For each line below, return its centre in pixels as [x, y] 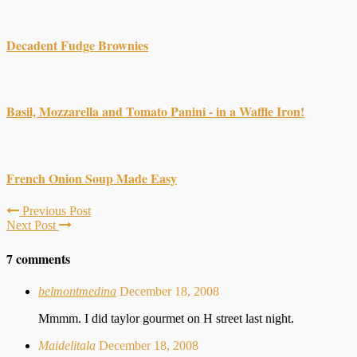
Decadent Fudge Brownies [77, 45]
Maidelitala [67, 346]
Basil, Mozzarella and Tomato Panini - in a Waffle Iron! [155, 112]
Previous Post [55, 210]
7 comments [38, 259]
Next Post [33, 225]
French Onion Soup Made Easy [92, 178]
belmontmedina [77, 292]
